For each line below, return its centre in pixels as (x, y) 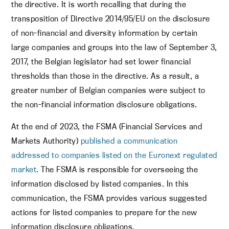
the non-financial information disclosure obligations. (104, 104)
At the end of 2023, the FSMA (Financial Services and (107, 126)
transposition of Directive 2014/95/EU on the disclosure (111, 18)
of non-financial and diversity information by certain (105, 33)
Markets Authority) (46, 141)
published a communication (129, 141)
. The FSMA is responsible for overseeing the (117, 169)
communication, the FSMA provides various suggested (109, 198)
